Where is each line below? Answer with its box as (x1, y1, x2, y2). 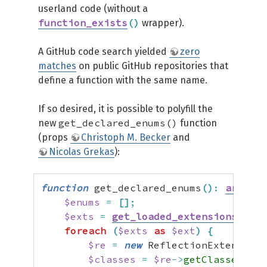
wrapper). (139, 17, 184, 29)
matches (38, 60, 76, 72)
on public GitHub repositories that (76, 60, 228, 72)
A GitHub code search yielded (38, 46, 169, 57)
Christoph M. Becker (81, 132, 170, 143)
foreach (64, 225, 106, 237)
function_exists (38, 17, 128, 29)
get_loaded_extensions (112, 210, 237, 222)
